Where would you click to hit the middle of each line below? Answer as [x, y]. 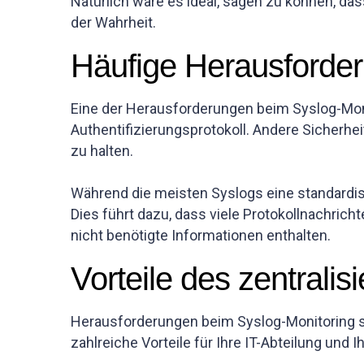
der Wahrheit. [113, 22]
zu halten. [102, 151]
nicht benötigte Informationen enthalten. [201, 235]
